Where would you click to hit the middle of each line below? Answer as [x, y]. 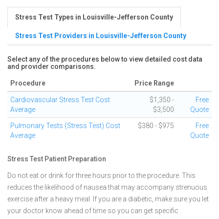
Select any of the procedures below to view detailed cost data [105, 59]
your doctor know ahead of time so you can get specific [93, 211]
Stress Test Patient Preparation [57, 159]
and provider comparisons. [52, 66]
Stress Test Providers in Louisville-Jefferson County [101, 36]
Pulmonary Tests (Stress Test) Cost [65, 126]
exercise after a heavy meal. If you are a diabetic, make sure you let [108, 199]
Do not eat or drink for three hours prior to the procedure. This [101, 175]
